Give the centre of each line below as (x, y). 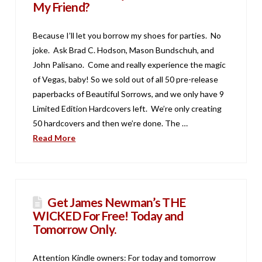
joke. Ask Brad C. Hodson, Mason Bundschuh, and (124, 50)
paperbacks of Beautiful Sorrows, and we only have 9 (129, 94)
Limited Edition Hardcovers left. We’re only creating (127, 109)
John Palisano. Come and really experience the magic (130, 65)
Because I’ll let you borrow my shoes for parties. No (127, 36)
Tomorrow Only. (75, 229)
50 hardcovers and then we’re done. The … (111, 123)
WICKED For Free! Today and (108, 216)
